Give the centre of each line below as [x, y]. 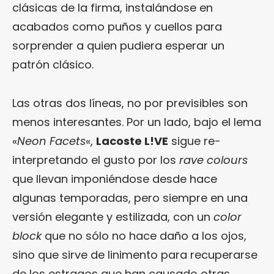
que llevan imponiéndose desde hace [115, 179]
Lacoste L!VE [132, 141]
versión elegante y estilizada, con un [113, 217]
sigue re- [194, 141]
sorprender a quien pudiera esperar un [118, 45]
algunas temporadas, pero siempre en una [130, 198]
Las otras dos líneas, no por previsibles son [130, 103]
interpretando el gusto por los [96, 160]
